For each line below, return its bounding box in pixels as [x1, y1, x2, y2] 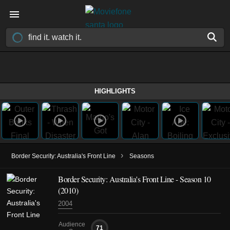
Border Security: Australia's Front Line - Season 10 [58, 174, 211, 184]
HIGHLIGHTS [94, 87, 136, 95]
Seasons [129, 152, 154, 160]
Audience [59, 221, 85, 228]
